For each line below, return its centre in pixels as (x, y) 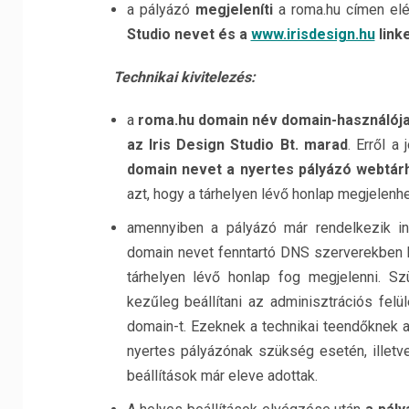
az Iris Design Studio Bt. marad (237, 145)
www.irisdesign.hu (313, 34)
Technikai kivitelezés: (184, 77)
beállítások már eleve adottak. (222, 376)
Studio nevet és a (189, 34)
